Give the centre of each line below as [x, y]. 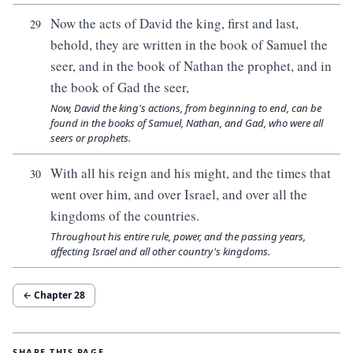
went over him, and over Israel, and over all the [179, 194]
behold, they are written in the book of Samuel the [189, 45]
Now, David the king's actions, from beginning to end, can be [186, 108]
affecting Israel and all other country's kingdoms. [160, 251]
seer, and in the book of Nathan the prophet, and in [191, 66]
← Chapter [48, 295]
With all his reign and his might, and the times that [191, 173]
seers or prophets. [91, 138]
